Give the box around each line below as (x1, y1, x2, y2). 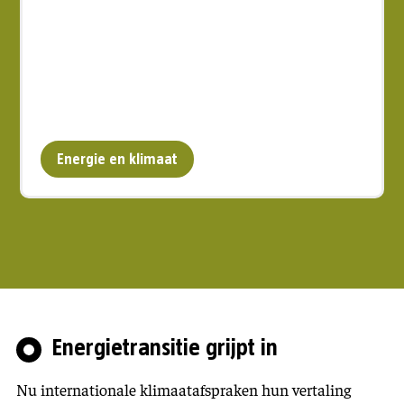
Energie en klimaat (57, 151, 179, 167)
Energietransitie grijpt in (52, 336, 278, 360)
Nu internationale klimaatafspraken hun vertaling (16, 379, 351, 399)
